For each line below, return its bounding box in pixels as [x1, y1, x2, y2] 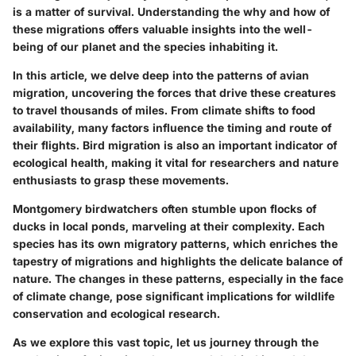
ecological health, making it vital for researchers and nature [13, 155, 339, 169]
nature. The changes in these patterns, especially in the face [13, 271, 343, 285]
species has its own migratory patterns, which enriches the [13, 236, 338, 250]
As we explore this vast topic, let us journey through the [13, 335, 319, 349]
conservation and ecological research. [13, 306, 220, 320]
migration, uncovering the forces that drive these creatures [13, 85, 336, 99]
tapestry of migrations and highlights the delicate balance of [13, 253, 342, 268]
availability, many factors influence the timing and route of [13, 120, 331, 134]
